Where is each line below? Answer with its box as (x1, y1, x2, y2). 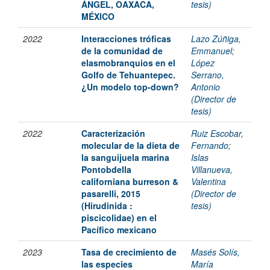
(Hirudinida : (81, 199, 133, 212)
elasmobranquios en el (81, 57, 175, 69)
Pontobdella (81, 163, 131, 176)
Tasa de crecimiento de (81, 246, 177, 259)
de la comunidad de (81, 45, 163, 57)
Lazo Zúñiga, (191, 33, 241, 45)
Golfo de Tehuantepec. (81, 69, 175, 81)
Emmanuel (191, 45, 232, 57)
